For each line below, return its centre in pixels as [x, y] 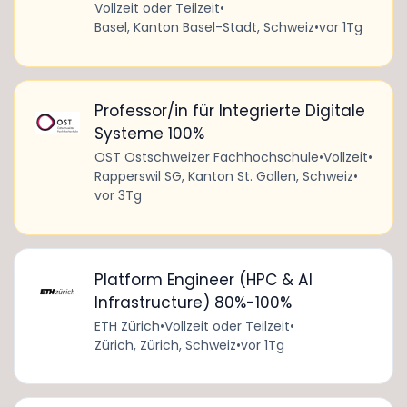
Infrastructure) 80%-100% [193, 302]
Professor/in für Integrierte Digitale [229, 111]
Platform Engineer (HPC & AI [203, 279]
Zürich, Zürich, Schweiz [165, 345]
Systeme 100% [149, 134]
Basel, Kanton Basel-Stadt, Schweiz [204, 28]
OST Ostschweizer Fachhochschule [206, 158]
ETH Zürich [127, 326]
